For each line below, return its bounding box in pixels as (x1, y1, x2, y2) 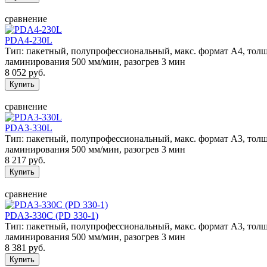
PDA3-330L (5, 122, 52, 133)
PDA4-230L (5, 35, 52, 45)
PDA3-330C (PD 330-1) (5, 210, 98, 221)
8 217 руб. (5, 154, 45, 165)
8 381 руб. (5, 242, 45, 253)
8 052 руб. (5, 67, 45, 77)
